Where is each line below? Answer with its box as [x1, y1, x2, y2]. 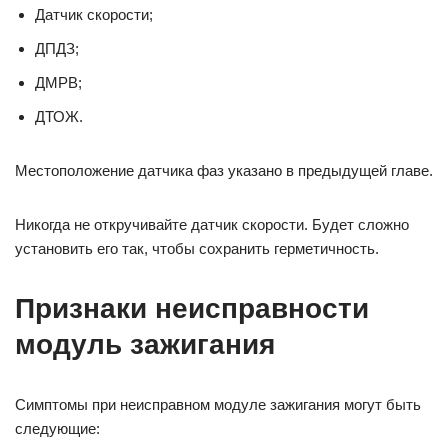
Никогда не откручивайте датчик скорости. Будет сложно [15, 216, 409, 234]
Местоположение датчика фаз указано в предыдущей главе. [15, 162, 433, 180]
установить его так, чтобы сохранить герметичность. [15, 240, 379, 258]
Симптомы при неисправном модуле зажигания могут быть [15, 396, 421, 414]
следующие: [15, 420, 100, 438]
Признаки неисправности [15, 293, 369, 325]
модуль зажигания [15, 329, 275, 361]
